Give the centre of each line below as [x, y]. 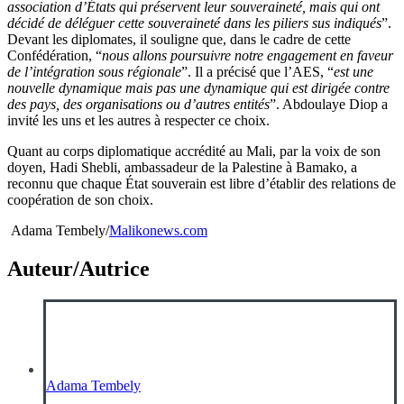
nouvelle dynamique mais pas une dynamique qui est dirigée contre [198, 87]
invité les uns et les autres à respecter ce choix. [138, 120]
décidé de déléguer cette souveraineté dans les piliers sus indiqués [194, 23]
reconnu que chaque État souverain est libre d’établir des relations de [202, 183]
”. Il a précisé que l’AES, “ [257, 71]
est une [353, 71]
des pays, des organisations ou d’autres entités [138, 104]
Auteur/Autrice [78, 268]
